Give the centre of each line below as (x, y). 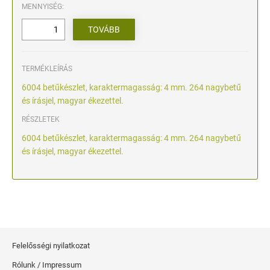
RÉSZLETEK (41, 119)
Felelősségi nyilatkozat (51, 245)
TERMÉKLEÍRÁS (47, 68)
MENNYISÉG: (43, 6)
